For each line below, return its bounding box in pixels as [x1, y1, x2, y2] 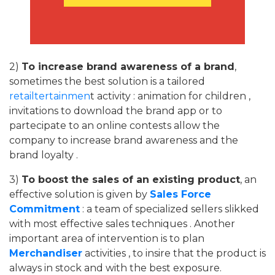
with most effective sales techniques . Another [9, 217, 235, 230]
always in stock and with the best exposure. [9, 261, 222, 274]
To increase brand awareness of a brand [21, 60, 234, 72]
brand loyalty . [9, 149, 78, 161]
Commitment [9, 203, 80, 215]
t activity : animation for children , [90, 90, 250, 102]
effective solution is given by [9, 188, 150, 200]
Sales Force [150, 188, 211, 200]
